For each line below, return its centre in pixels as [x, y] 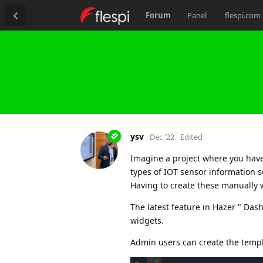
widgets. [147, 220]
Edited [191, 136]
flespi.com [242, 15]
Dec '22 [162, 136]
